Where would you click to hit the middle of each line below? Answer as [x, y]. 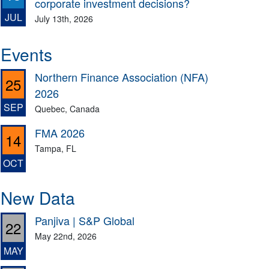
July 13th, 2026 [64, 18]
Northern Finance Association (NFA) [122, 77]
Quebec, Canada [68, 108]
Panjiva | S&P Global [85, 220]
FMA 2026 [60, 132]
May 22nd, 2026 [66, 236]
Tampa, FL [56, 148]
